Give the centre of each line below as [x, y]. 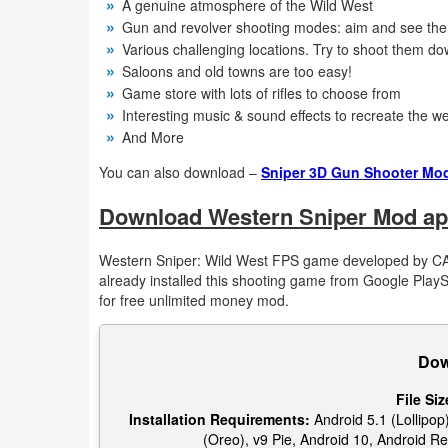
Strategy [59, 300]
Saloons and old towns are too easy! [237, 71]
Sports [53, 254]
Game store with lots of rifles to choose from [261, 93]
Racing [55, 86]
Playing [56, 162]
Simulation [66, 208]
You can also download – [180, 172]
